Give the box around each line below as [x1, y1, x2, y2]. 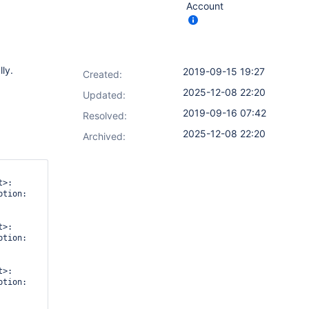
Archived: [83, 130, 126, 142]
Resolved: [83, 110, 127, 121]
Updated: [83, 89, 126, 101]
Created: [83, 68, 122, 80]
